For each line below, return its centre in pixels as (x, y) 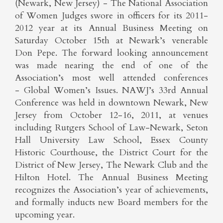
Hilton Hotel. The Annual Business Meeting (111, 177)
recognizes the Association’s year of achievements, (111, 190)
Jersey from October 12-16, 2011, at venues (111, 115)
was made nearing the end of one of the (111, 65)
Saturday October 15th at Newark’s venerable (111, 41)
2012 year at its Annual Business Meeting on (111, 28)
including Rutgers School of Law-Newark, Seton (111, 128)
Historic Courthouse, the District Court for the (111, 153)
